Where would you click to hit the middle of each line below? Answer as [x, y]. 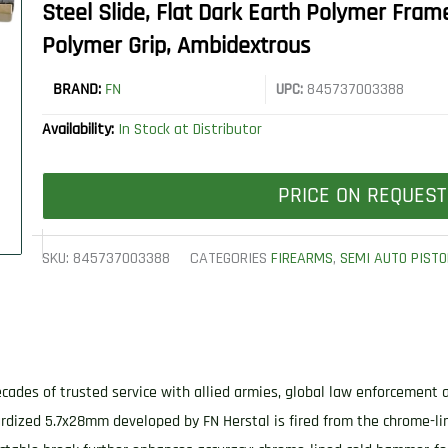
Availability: [80, 130]
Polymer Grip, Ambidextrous [176, 46]
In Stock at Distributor [190, 130]
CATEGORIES [229, 259]
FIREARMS [302, 259]
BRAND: [79, 90]
